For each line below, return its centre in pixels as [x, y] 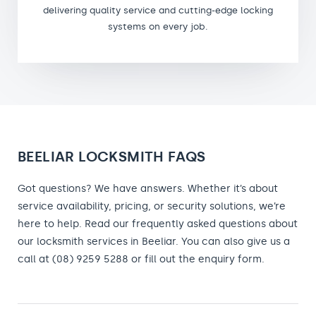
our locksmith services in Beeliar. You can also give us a [154, 241]
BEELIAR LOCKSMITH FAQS [112, 156]
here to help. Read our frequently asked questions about [158, 224]
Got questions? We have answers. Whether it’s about [148, 188]
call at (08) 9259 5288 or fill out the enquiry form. [141, 259]
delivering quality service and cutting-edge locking [158, 10]
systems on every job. [158, 26]
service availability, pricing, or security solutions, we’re [152, 206]
